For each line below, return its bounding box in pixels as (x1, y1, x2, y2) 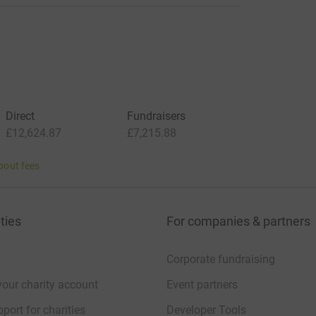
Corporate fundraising (166, 253, 275, 266)
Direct (5, 109, 35, 123)
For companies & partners (166, 214, 310, 229)
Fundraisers (126, 109, 186, 123)
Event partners (166, 278, 238, 291)
